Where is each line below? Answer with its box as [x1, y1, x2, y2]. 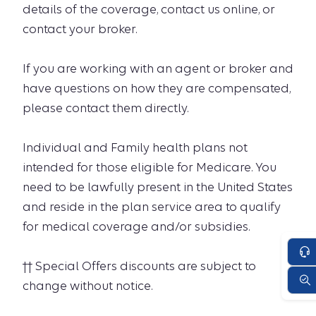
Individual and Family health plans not [23, 140, 248, 154]
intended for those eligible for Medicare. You [23, 160, 276, 174]
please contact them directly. [23, 101, 188, 115]
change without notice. [23, 279, 152, 293]
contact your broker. [23, 22, 137, 36]
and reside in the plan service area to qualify [23, 200, 281, 214]
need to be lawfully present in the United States [23, 180, 293, 194]
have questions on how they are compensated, [23, 81, 291, 95]
